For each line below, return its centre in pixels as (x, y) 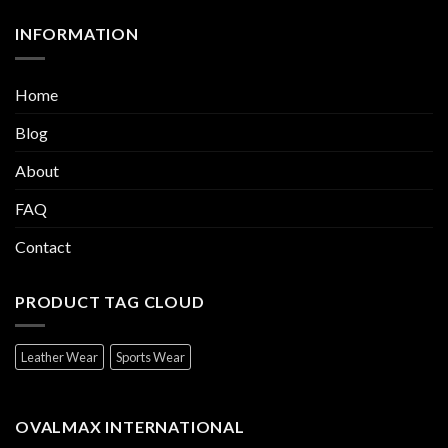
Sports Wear (150, 357)
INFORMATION (77, 34)
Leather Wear (59, 357)
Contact (43, 246)
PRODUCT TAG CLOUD (110, 301)
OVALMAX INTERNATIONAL (130, 427)
